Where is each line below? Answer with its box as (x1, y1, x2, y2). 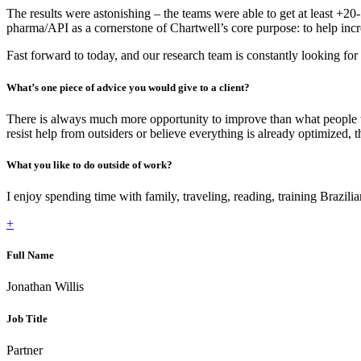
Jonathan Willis (6, 280, 84, 294)
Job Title (6, 312, 48, 325)
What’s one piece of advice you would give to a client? (6, 81, 250, 93)
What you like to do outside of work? (6, 158, 172, 171)
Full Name (6, 249, 54, 262)
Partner (6, 342, 43, 357)
